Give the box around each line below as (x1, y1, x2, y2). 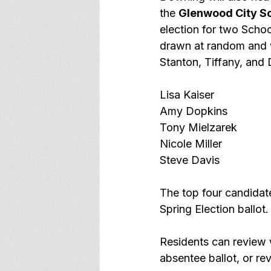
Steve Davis (160, 154, 220, 166)
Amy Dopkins (160, 105, 227, 117)
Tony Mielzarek (160, 121, 237, 134)
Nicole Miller (160, 137, 222, 150)
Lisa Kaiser (160, 88, 214, 101)
